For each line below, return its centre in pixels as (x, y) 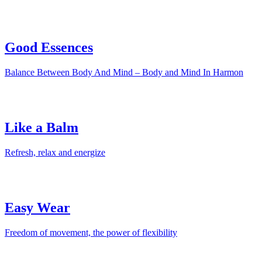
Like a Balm (42, 127)
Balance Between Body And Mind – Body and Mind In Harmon (124, 72)
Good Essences (49, 47)
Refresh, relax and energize (55, 152)
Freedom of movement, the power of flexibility (91, 232)
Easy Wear (37, 207)
